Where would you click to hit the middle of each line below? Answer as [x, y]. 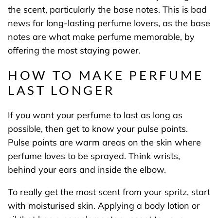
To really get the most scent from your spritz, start [109, 192]
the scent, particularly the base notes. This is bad [107, 9]
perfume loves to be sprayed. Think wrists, [94, 156]
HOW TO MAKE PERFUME [106, 75]
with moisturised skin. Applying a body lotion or [104, 205]
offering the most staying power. [74, 50]
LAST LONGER [62, 90]
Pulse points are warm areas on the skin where [104, 142]
